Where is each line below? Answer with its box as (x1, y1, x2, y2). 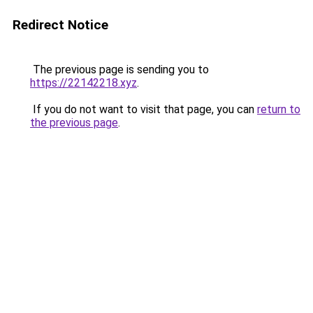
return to (257, 103, 300, 116)
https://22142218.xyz (30, 76, 137, 89)
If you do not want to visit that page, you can (30, 103, 257, 116)
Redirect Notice (13, 17, 108, 33)
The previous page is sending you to (30, 63, 209, 76)
